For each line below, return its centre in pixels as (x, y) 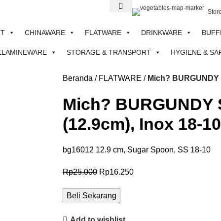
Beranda (78, 78)
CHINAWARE (45, 33)
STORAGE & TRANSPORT (109, 52)
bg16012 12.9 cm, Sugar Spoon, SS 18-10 (137, 150)
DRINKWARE (162, 33)
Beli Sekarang (92, 196)
